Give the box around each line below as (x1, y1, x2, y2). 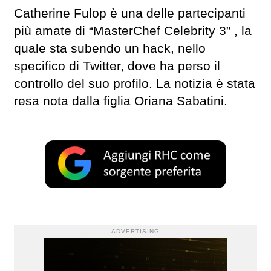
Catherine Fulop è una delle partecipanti (14, 6, 246, 21)
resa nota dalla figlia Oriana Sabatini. (14, 94, 227, 109)
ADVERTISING (111, 227, 160, 235)
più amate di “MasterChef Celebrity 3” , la (14, 24, 252, 39)
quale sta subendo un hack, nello (14, 41, 206, 56)
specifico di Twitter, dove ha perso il (14, 59, 220, 74)
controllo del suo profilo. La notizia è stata (14, 76, 255, 91)
